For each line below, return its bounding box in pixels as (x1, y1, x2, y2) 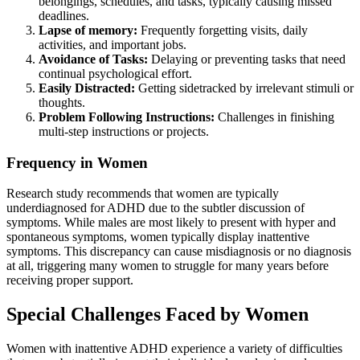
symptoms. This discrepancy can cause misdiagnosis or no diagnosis (6, 244, 351, 259)
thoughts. (39, 95, 85, 109)
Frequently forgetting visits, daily (137, 22, 308, 37)
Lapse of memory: (39, 22, 137, 37)
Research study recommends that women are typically (6, 186, 279, 201)
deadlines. (39, 8, 89, 22)
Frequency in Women (6, 153, 148, 171)
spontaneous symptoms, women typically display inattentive (6, 230, 309, 244)
